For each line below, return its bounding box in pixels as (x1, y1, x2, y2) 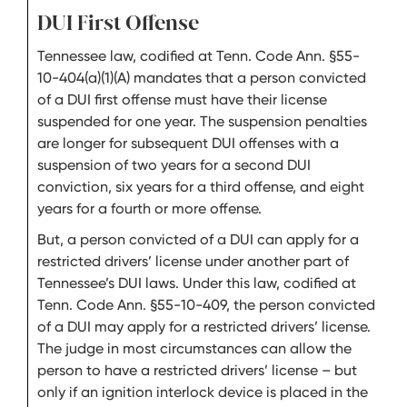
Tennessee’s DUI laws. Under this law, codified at (37, 274, 356, 292)
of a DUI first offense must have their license (37, 91, 327, 108)
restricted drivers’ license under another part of (37, 253, 349, 270)
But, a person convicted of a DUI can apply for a (37, 231, 359, 248)
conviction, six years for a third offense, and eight (37, 178, 364, 195)
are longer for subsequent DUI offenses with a (37, 134, 339, 152)
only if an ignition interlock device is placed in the (37, 383, 368, 401)
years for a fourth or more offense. (37, 200, 269, 217)
